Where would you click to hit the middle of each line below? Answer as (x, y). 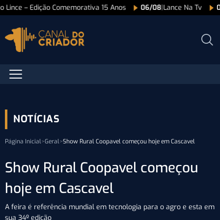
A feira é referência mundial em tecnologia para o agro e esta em (110, 207)
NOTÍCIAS (36, 119)
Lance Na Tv (183, 8)
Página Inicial (23, 141)
